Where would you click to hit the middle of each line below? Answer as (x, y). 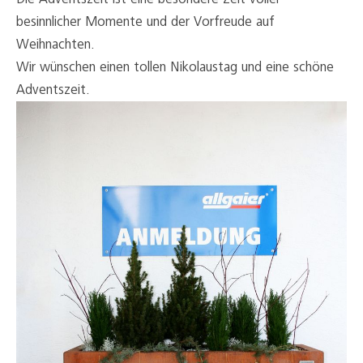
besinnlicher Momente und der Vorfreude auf (145, 21)
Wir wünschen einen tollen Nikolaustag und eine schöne (175, 67)
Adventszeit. (53, 90)
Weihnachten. (56, 44)
